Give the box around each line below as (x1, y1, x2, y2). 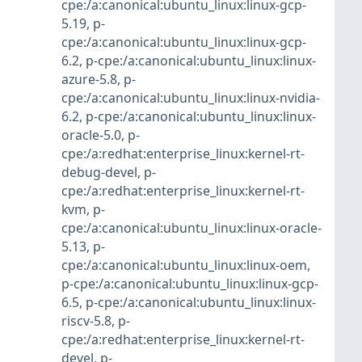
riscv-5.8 (61, 312, 112, 330)
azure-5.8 (61, 70, 117, 89)
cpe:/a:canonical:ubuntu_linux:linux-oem (61, 256, 307, 275)
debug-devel (61, 163, 137, 182)
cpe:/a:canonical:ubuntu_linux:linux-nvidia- (61, 89, 320, 107)
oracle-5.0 (61, 126, 121, 145)
